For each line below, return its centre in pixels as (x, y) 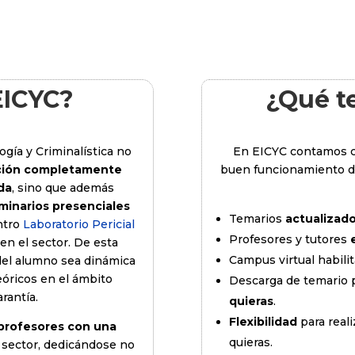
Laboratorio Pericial (78, 225)
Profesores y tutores (289, 240)
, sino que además (63, 188)
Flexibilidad (263, 322)
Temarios (257, 219)
